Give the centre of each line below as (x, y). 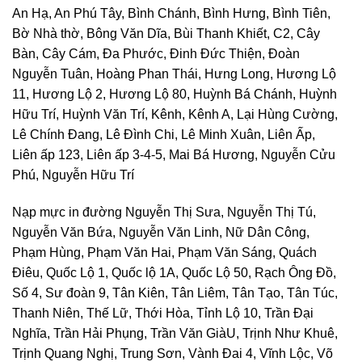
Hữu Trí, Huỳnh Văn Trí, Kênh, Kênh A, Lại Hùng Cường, (175, 115)
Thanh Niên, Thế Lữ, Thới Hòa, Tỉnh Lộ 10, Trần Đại (163, 314)
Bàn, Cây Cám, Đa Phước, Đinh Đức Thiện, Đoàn (156, 54)
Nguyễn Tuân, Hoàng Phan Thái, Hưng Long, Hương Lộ (174, 74)
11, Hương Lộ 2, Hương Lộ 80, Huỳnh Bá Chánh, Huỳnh (175, 95)
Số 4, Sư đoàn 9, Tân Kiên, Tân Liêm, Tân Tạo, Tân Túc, (175, 293)
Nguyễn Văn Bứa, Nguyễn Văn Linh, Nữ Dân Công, (161, 233)
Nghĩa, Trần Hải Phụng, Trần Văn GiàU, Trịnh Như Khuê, (175, 334)
